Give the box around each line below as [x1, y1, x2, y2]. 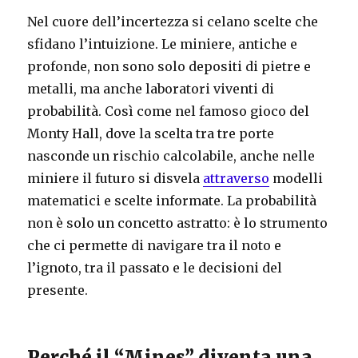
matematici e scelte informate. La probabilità [27, 192, 317, 209]
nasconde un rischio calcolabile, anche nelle [27, 147, 316, 164]
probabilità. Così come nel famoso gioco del [27, 102, 310, 119]
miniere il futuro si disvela [27, 169, 204, 186]
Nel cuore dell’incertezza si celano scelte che [27, 13, 319, 30]
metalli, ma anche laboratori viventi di [27, 80, 275, 97]
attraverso [203, 169, 270, 186]
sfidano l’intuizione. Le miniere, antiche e [27, 35, 298, 52]
